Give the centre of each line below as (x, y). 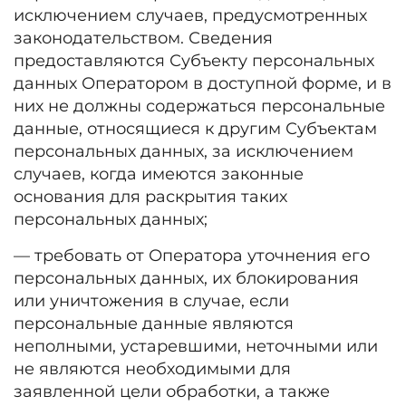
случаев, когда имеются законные (159, 174)
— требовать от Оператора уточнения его (192, 256)
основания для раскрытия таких (150, 197)
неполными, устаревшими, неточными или (196, 346)
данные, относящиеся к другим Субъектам (195, 129)
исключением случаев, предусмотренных (190, 15)
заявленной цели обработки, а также (172, 391)
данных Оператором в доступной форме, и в (203, 83)
